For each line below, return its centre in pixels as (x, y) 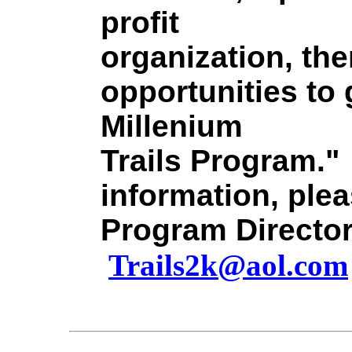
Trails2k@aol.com (228, 265)
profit (140, 22)
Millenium (172, 126)
